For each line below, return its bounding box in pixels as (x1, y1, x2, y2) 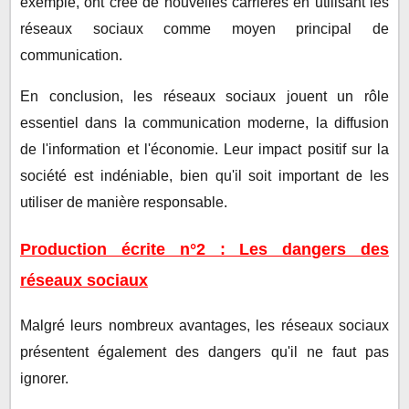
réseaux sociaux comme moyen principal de (20, 21, 389, 37)
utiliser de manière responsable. (20, 194, 227, 211)
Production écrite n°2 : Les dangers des (20, 240, 389, 259)
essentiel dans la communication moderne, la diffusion (20, 115, 389, 131)
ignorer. (20, 370, 68, 386)
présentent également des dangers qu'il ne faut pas (20, 343, 389, 360)
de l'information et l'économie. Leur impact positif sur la (20, 142, 389, 158)
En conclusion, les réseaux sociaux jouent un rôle (20, 89, 389, 105)
